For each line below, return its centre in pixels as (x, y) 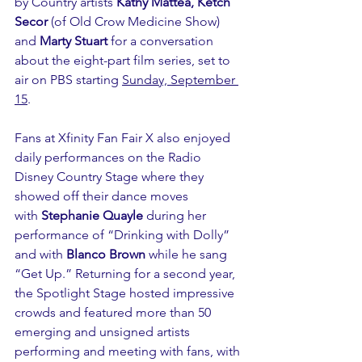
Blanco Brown (106, 255)
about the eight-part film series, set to (124, 61)
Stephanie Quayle (92, 216)
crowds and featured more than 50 (114, 313)
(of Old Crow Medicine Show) (135, 22)
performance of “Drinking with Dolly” (124, 235)
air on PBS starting (68, 80)
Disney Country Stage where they (111, 177)
